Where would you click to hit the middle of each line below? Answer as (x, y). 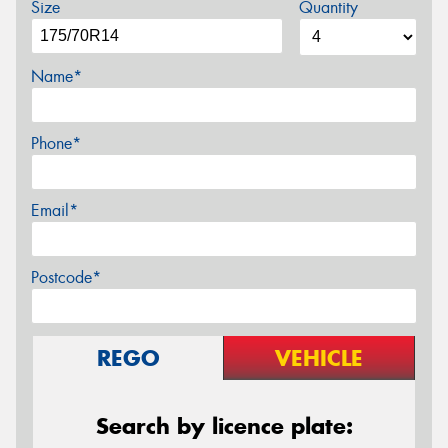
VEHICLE (319, 357)
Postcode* (66, 277)
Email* (54, 210)
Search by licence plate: (224, 425)
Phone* (56, 143)
